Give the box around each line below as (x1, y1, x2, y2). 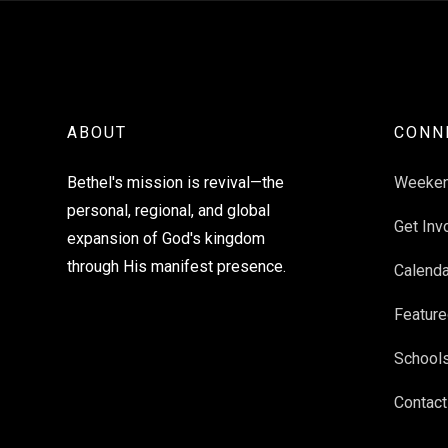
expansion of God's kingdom (67, 229, 266, 249)
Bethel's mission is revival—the (67, 173, 285, 193)
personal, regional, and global (67, 201, 271, 221)
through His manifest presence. (67, 257, 287, 277)
